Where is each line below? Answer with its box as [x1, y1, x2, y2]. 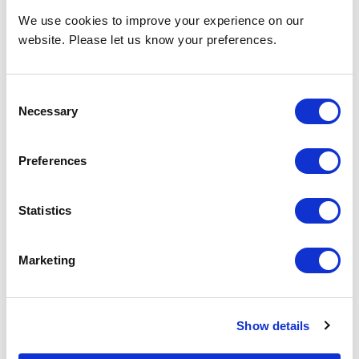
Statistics [18, 204, 71, 217]
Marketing [18, 253, 75, 267]
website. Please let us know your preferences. [18, 33, 277, 46]
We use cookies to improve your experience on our [18, 14, 304, 27]
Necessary [18, 104, 78, 118]
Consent [6, 88, 50, 102]
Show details [236, 318, 310, 333]
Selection [6, 107, 54, 121]
